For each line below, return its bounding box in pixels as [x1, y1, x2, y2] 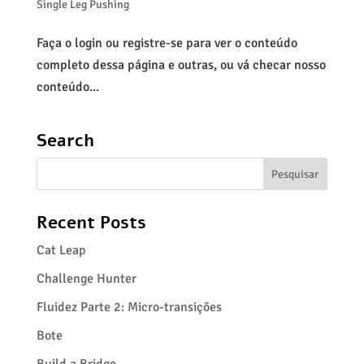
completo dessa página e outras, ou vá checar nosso [36, 57, 326, 73]
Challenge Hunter [36, 271, 136, 287]
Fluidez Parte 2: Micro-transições [36, 299, 222, 315]
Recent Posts [36, 211, 146, 234]
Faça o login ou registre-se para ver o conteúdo [36, 35, 297, 51]
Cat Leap [36, 242, 86, 258]
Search [36, 129, 94, 152]
